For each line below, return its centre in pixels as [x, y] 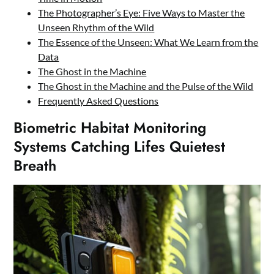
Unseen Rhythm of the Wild [96, 28]
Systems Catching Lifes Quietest [120, 147]
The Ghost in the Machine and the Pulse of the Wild [146, 86]
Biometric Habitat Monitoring [110, 128]
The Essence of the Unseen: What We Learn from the [148, 42]
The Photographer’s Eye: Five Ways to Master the [142, 13]
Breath [35, 166]
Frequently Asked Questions [98, 101]
